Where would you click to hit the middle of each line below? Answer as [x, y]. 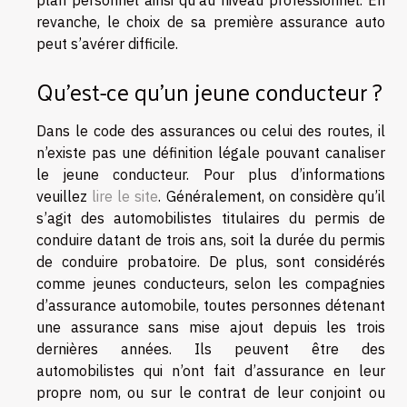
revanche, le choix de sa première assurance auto [211, 22]
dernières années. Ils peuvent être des [211, 348]
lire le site [125, 196]
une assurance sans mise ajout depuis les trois [211, 327]
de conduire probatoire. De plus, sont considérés [211, 261]
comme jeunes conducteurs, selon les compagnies [211, 283]
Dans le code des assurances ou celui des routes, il [211, 130]
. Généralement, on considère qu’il [272, 196]
